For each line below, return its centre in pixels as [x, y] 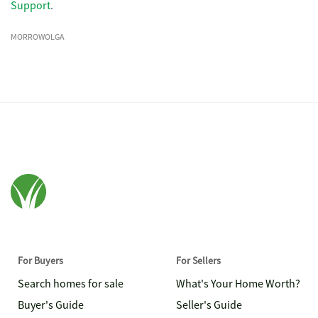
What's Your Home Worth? [238, 284]
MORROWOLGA [38, 37]
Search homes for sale [71, 284]
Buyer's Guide [51, 305]
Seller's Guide [209, 305]
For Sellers [198, 261]
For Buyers [40, 261]
